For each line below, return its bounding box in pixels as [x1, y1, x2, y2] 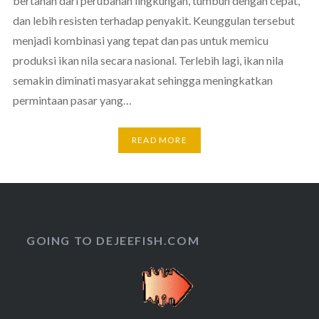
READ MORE [132, 135, 187, 146]
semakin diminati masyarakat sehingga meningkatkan [12, 73, 273, 87]
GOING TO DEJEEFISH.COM [26, 233, 200, 247]
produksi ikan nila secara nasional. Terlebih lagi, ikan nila [12, 53, 283, 67]
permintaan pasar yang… [12, 93, 132, 107]
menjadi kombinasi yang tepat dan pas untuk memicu [12, 33, 268, 47]
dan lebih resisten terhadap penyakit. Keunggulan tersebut [12, 13, 295, 27]
